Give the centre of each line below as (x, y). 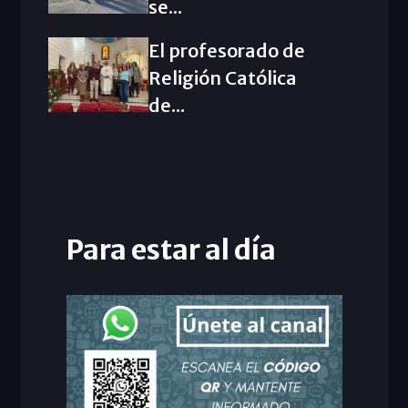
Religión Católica (222, 77)
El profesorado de (226, 50)
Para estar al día (171, 249)
